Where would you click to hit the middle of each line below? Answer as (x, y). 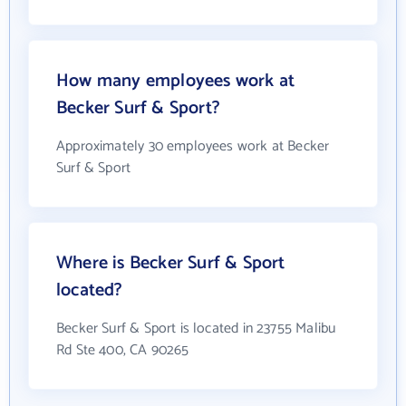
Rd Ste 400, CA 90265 (123, 350)
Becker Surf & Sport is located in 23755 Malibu (196, 329)
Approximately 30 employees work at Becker (193, 146)
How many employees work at (176, 81)
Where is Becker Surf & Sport (171, 263)
